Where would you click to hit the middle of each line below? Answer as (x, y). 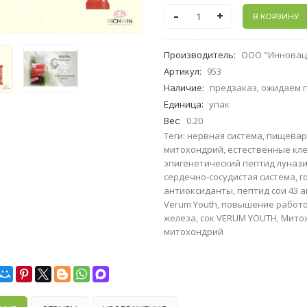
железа (180, 218)
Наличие (183, 88)
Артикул (182, 71)
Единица (183, 104)
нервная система (225, 136)
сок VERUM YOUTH (239, 218)
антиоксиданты (199, 191)
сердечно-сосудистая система (230, 177)
